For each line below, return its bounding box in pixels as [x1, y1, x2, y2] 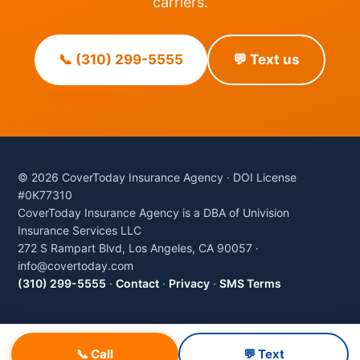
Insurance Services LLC [18, 223, 141, 237]
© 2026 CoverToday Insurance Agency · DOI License [18, 170, 297, 184]
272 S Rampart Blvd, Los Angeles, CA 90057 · [18, 241, 259, 255]
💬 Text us [233, 51, 300, 67]
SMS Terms [219, 276, 281, 290]
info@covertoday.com [18, 259, 133, 272]
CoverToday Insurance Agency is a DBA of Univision [18, 206, 289, 219]
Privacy [169, 276, 210, 290]
